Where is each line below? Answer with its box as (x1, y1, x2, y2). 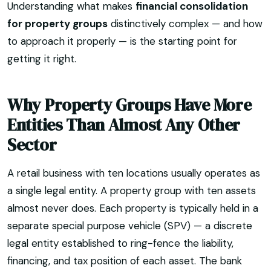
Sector (7, 132, 57, 156)
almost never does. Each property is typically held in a (7, 201, 258, 215)
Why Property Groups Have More (7, 93, 252, 116)
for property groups (7, 16, 108, 30)
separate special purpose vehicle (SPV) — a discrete (7, 219, 252, 233)
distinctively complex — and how (108, 16, 263, 30)
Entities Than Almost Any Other (7, 113, 241, 136)
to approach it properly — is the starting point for (7, 34, 237, 48)
